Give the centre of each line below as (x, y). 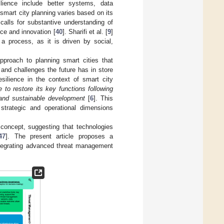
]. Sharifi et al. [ (85, 31)
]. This (103, 98)
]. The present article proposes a (59, 136)
